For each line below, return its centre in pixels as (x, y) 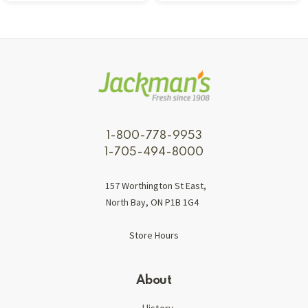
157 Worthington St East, (156, 185)
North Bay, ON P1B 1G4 (152, 202)
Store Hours (154, 235)
